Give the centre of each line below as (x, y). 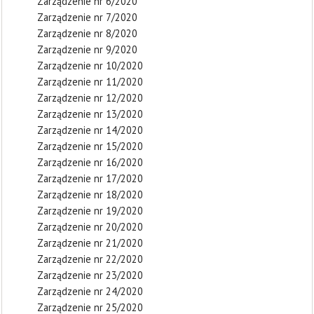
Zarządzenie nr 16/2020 (90, 162)
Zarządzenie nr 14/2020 (90, 130)
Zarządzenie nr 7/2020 (87, 17)
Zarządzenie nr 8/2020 (87, 33)
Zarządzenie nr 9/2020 (87, 49)
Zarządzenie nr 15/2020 (90, 146)
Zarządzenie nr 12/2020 (90, 98)
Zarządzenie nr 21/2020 (90, 243)
